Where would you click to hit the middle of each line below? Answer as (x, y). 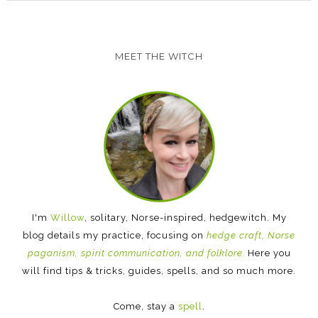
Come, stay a (146, 306)
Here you (268, 253)
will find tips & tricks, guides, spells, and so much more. (159, 270)
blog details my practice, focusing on (115, 235)
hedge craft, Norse (251, 235)
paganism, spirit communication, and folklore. (136, 253)
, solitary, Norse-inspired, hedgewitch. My (185, 217)
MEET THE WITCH (159, 56)
